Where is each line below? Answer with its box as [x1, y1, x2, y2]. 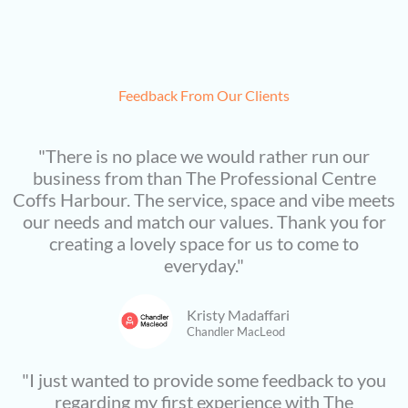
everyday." [164, 254, 244, 276]
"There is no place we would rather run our [38, 145, 370, 167]
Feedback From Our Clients [118, 87, 290, 104]
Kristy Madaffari [187, 307, 290, 323]
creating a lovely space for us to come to [49, 232, 359, 254]
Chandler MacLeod [187, 324, 285, 339]
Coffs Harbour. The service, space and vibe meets [13, 189, 395, 210]
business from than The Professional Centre [32, 167, 376, 189]
